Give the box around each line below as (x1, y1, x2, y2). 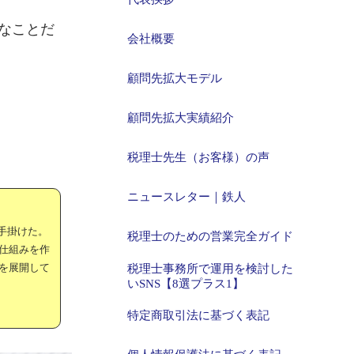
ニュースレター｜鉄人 (127, 190, 246, 203)
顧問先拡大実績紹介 (127, 111, 234, 124)
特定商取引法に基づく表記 (127, 309, 269, 322)
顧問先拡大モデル (127, 72, 222, 85)
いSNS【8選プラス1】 (127, 277, 244, 290)
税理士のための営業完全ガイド (127, 230, 293, 243)
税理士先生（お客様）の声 (127, 151, 269, 164)
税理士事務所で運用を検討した (127, 262, 293, 275)
